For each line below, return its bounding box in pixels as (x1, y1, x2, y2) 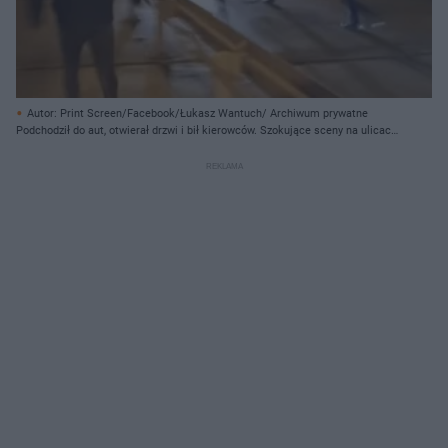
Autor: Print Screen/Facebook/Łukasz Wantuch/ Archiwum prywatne (27, 106, 368, 120)
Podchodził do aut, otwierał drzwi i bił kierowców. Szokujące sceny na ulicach (16, 123, 397, 137)
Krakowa (16, 140, 59, 154)
